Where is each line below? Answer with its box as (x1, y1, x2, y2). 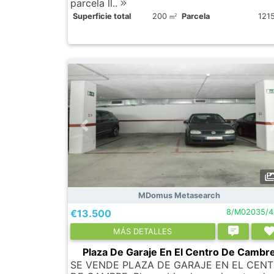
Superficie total (73, 11, 131, 21)
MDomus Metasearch (138, 190, 220, 200)
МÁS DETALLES (113, 226, 172, 236)
